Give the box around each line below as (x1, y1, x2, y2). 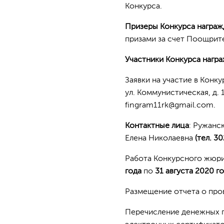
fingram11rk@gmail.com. (125, 101, 215, 109)
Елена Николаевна (125, 134, 195, 142)
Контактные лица (125, 122, 189, 130)
